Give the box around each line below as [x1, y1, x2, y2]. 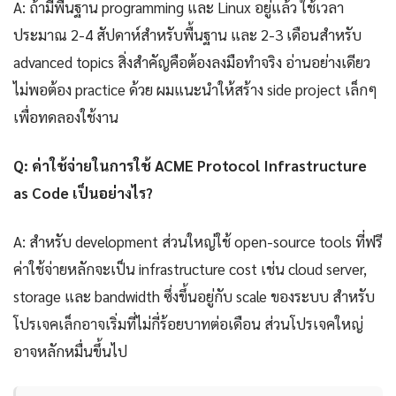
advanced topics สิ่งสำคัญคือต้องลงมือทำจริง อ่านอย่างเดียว [13, 52, 370, 72]
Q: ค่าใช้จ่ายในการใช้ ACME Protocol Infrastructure [13, 156, 367, 176]
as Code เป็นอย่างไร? [13, 183, 153, 203]
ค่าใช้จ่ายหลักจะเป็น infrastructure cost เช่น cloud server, [13, 259, 367, 279]
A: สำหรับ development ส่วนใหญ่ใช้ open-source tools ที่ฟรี [13, 232, 383, 252]
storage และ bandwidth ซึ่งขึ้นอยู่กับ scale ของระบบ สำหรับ [13, 286, 375, 307]
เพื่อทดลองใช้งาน [13, 107, 118, 127]
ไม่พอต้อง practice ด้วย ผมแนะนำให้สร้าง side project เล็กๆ [13, 80, 377, 100]
